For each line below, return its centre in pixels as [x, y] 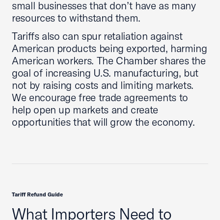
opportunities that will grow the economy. [103, 122]
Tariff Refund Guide [37, 194]
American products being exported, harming [110, 48]
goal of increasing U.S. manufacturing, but [105, 73]
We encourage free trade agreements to [100, 97]
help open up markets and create [85, 110]
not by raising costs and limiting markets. [103, 85]
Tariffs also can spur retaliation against [97, 36]
